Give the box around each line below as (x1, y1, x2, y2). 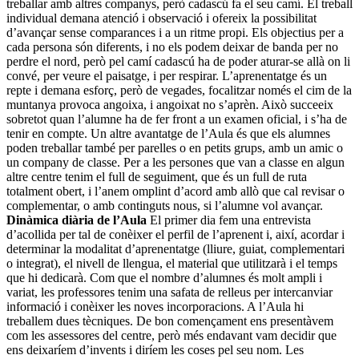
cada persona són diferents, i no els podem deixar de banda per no (6, 40, 338, 54)
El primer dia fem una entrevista (147, 213, 311, 228)
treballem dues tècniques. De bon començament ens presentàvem (6, 314, 333, 329)
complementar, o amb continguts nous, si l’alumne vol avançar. (6, 199, 323, 213)
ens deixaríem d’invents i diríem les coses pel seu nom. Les (6, 343, 304, 357)
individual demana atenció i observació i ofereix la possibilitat (6, 11, 317, 26)
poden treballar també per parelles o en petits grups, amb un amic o (6, 141, 343, 155)
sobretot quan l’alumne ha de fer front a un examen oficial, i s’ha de (6, 112, 347, 127)
